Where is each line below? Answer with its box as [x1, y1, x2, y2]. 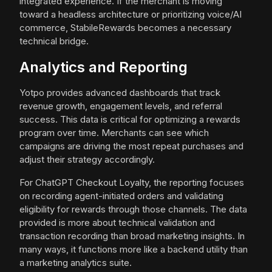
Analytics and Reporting [19, 58, 188, 76]
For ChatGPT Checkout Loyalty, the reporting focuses [19, 177, 244, 189]
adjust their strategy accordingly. [19, 154, 155, 166]
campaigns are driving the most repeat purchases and [19, 140, 243, 152]
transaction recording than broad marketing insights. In [19, 230, 245, 242]
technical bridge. [19, 35, 89, 47]
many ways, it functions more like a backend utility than [19, 243, 248, 256]
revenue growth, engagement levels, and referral [19, 100, 222, 112]
